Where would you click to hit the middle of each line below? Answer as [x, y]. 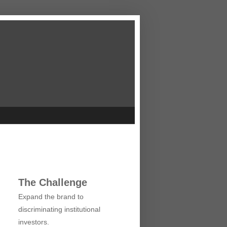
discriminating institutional [59, 209]
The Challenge [53, 182]
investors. [34, 222]
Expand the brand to [51, 196]
